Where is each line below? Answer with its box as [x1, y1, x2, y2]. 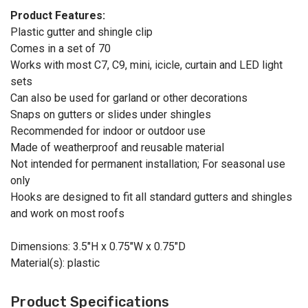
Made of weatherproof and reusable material [10, 141, 224, 155]
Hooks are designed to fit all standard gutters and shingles [10, 190, 292, 204]
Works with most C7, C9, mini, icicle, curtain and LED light [10, 58, 283, 72]
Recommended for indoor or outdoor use [10, 124, 206, 138]
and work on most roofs [10, 207, 124, 221]
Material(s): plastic [10, 256, 100, 270]
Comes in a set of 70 [10, 42, 111, 56]
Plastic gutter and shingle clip [10, 25, 153, 39]
